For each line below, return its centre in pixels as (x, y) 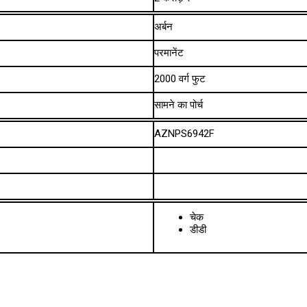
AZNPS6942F (185, 134)
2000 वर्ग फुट (180, 79)
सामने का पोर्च (179, 105)
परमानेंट (169, 53)
